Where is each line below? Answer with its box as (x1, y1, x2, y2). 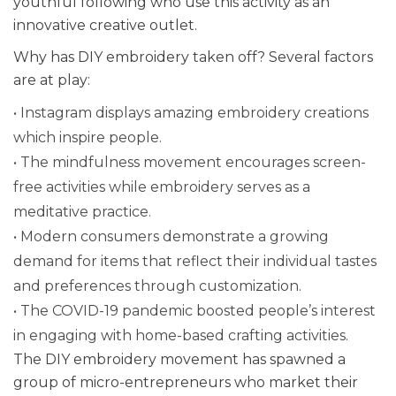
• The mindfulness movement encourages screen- (13, 153, 366, 171)
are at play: (13, 71, 90, 88)
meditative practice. (13, 202, 151, 220)
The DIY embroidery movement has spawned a (13, 350, 346, 368)
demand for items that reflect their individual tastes (13, 252, 377, 270)
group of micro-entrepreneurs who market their (13, 373, 358, 391)
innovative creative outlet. (13, 16, 197, 34)
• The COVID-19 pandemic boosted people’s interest (13, 301, 376, 319)
